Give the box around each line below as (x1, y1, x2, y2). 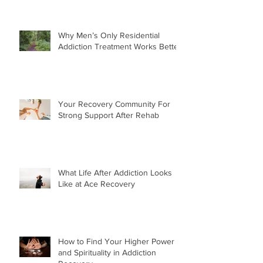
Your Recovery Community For (58, 99, 170, 109)
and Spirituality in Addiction (58, 247, 156, 257)
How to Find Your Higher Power (58, 236, 174, 246)
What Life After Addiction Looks (58, 167, 172, 177)
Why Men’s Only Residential (58, 30, 160, 40)
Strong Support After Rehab (58, 110, 159, 120)
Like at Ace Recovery (58, 178, 135, 188)
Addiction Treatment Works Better (58, 41, 181, 51)
